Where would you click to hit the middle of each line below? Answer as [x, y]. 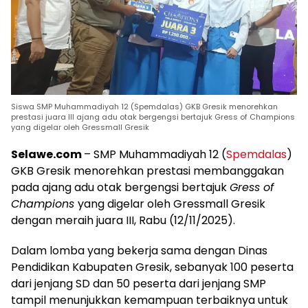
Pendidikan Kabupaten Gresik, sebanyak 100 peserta [152, 267]
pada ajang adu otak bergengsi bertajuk [120, 187]
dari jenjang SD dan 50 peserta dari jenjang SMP [139, 283]
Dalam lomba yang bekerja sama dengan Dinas [139, 250]
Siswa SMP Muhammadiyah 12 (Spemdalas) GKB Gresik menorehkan [144, 106]
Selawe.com [47, 154]
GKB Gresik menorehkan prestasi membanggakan [147, 170]
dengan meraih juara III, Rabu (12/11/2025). [123, 220]
